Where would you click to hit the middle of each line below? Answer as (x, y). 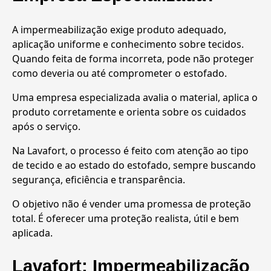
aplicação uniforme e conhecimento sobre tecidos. (128, 44)
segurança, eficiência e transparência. (99, 179)
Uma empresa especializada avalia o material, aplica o (135, 97)
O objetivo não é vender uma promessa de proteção (132, 204)
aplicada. (32, 233)
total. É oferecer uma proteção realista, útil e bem (126, 218)
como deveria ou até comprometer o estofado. (119, 73)
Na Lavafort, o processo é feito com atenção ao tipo (130, 150)
